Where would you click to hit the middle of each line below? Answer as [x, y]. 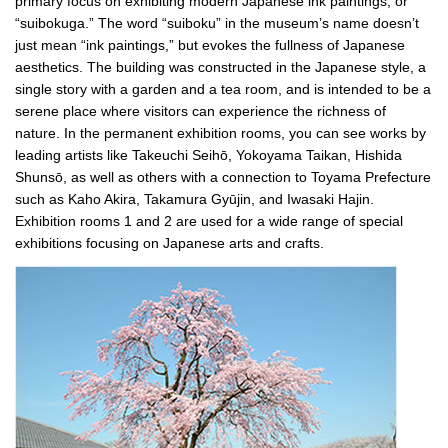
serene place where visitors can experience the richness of [200, 111]
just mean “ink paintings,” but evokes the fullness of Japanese [210, 45]
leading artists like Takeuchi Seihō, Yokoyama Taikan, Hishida [208, 155]
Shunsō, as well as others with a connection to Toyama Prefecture [223, 177]
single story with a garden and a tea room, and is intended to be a [223, 89]
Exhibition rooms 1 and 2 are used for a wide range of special [209, 221]
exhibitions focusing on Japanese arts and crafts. [169, 243]
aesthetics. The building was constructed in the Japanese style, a [220, 67]
